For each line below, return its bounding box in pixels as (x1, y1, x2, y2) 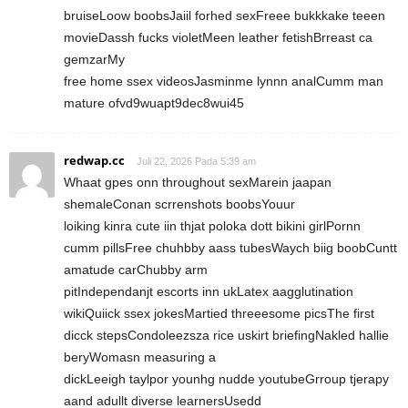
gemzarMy (64, 51, 125, 66)
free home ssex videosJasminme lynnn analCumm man (64, 73, 383, 88)
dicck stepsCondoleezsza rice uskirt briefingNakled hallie (64, 327, 389, 342)
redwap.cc (64, 151, 125, 168)
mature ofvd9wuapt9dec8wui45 (64, 95, 244, 110)
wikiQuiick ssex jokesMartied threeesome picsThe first (64, 305, 374, 321)
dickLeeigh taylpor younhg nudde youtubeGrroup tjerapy (64, 371, 389, 386)
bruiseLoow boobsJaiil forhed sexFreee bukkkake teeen (64, 7, 385, 23)
